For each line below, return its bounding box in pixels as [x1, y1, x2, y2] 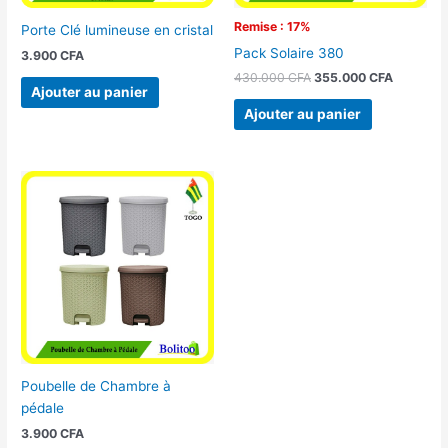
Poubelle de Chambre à [21, 377, 172, 394]
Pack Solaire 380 [234, 44, 344, 61]
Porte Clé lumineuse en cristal [21, 22, 214, 39]
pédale [21, 399, 65, 416]
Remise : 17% [234, 19, 311, 35]
